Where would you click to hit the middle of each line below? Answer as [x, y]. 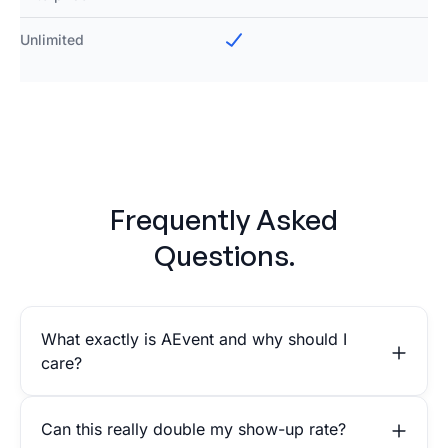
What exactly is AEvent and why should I [194, 339]
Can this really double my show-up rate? [193, 429]
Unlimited [52, 40]
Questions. [224, 256]
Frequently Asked [224, 220]
